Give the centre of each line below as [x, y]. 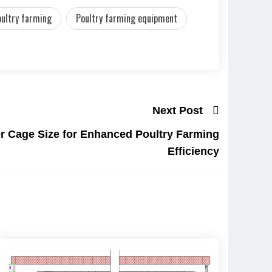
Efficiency [193, 151]
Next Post [178, 110]
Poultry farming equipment [127, 18]
